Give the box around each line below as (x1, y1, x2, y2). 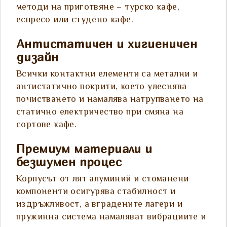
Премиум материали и (16, 141, 153, 156)
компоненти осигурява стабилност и (16, 185, 176, 200)
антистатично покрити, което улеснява (16, 80, 187, 95)
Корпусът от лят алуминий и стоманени (16, 172, 189, 187)
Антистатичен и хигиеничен (16, 36, 197, 51)
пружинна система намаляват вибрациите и (16, 210, 206, 225)
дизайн (16, 50, 59, 64)
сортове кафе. (16, 118, 77, 133)
